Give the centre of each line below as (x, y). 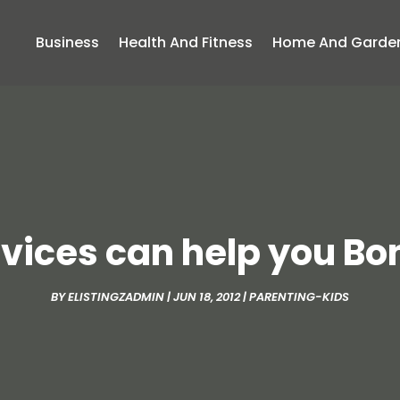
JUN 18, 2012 (207, 297)
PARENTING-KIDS (299, 297)
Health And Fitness (186, 42)
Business (68, 42)
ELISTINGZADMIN (116, 297)
